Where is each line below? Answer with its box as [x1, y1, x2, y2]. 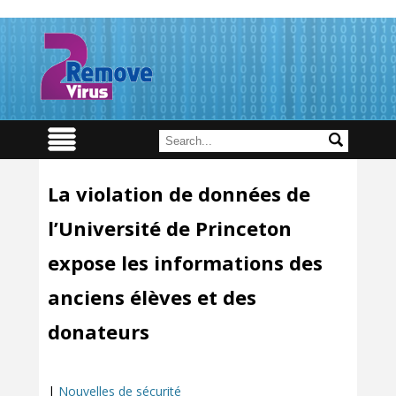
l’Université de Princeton [48, 215, 292, 241]
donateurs [48, 318, 149, 345]
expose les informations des [48, 249, 323, 276]
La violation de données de [48, 180, 310, 207]
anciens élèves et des [48, 284, 256, 310]
